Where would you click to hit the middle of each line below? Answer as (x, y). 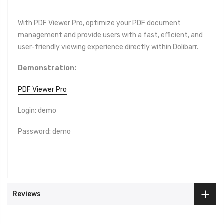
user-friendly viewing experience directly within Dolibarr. (108, 47)
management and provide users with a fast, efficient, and (110, 35)
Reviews (27, 194)
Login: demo (37, 110)
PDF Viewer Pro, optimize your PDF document (107, 23)
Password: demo (44, 131)
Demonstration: (47, 68)
